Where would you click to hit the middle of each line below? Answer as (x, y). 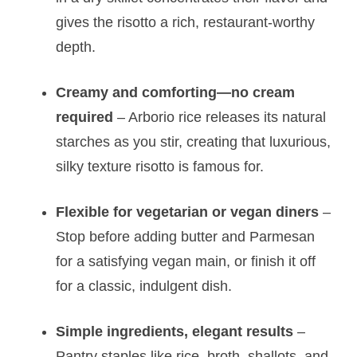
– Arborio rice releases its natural (220, 117)
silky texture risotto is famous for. (160, 166)
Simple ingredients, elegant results (175, 331)
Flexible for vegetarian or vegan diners (188, 212)
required (85, 117)
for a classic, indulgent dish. (144, 286)
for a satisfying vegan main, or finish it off (186, 261)
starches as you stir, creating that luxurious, (194, 141)
